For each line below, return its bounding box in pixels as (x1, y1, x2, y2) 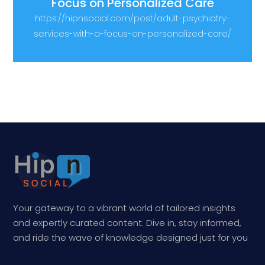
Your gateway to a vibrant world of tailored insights (13, 202, 236, 215)
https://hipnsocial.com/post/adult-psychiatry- (35, 12, 230, 25)
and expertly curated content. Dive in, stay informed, (13, 216, 242, 230)
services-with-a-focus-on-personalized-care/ (34, 28, 231, 40)
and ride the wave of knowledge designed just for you (13, 231, 248, 244)
